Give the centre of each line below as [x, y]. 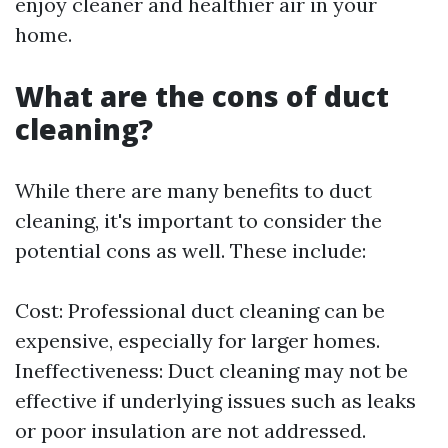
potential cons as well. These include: [190, 250]
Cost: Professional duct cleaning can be [200, 310]
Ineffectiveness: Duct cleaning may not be [211, 370]
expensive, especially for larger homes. [197, 340]
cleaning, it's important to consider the [198, 220]
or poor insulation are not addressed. [190, 430]
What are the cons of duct [202, 96]
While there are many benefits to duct [193, 190]
